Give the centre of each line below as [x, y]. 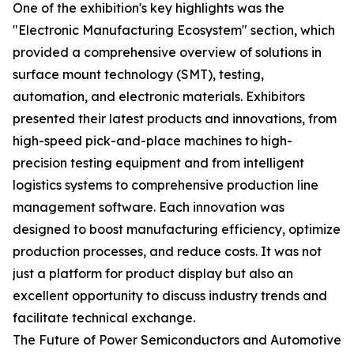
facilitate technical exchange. [104, 318]
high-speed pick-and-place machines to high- [153, 141]
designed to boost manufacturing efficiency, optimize [177, 229]
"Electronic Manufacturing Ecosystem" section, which [174, 30]
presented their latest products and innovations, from [175, 119]
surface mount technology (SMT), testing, [138, 74]
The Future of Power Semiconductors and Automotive [177, 340]
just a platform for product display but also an [153, 273]
